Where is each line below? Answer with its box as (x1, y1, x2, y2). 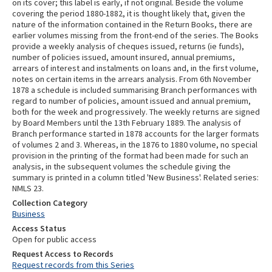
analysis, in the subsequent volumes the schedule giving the (12, 161, 231, 172)
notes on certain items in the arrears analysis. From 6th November (12, 73, 251, 84)
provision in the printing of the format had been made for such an (12, 150, 248, 161)
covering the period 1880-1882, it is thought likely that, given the (12, 8, 245, 19)
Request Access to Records (12, 248, 114, 259)
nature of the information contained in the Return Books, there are (12, 19, 253, 30)
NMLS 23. (12, 183, 44, 194)
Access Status (12, 223, 66, 234)
